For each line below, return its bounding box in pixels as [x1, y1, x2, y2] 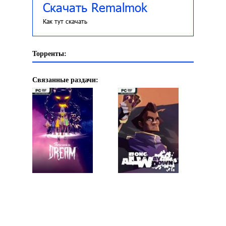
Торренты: [32, 50, 67, 58]
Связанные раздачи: [32, 76, 98, 84]
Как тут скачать [43, 17, 87, 26]
